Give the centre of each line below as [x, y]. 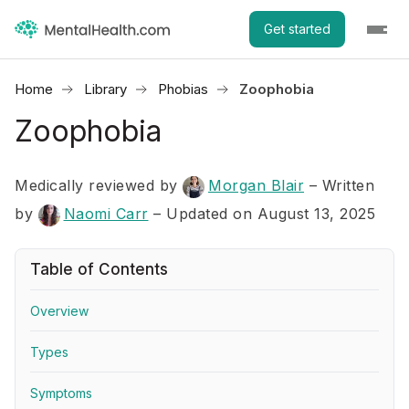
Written [348, 185]
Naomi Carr [106, 214]
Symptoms [61, 393]
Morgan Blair [256, 185]
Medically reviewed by [99, 185]
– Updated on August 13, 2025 [264, 214]
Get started [297, 29]
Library [105, 89]
